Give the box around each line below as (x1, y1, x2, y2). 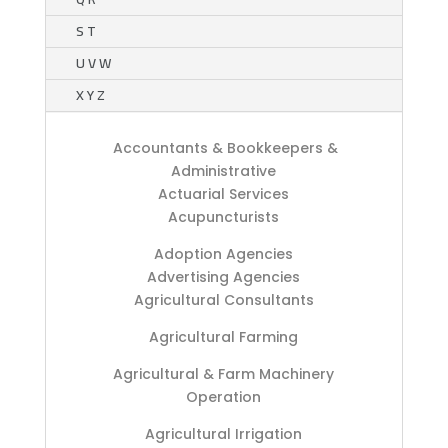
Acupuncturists (168, 206, 280, 227)
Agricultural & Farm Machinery (113, 363, 335, 384)
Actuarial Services (158, 183, 290, 204)
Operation (186, 386, 262, 407)
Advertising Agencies (147, 266, 301, 287)
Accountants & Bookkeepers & (113, 137, 339, 158)
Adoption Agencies (154, 243, 294, 264)
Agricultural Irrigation (145, 423, 303, 444)
